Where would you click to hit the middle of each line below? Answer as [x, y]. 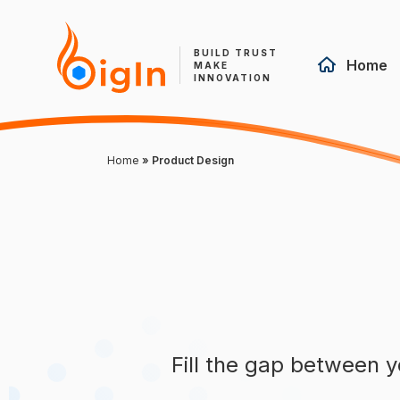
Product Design [193, 160]
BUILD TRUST [236, 53]
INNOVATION [233, 78]
